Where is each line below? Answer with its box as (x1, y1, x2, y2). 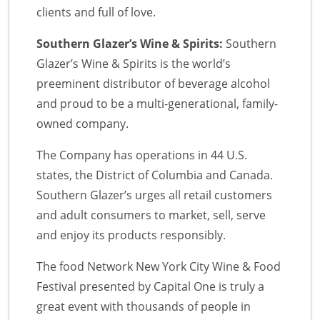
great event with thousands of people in (36, 298, 251, 314)
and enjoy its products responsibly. (36, 226, 226, 243)
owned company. (36, 115, 129, 131)
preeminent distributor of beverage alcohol (36, 75, 270, 91)
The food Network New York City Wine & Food (36, 258, 281, 274)
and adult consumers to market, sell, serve (36, 206, 266, 223)
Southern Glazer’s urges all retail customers (36, 186, 272, 203)
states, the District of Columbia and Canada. (36, 166, 273, 183)
